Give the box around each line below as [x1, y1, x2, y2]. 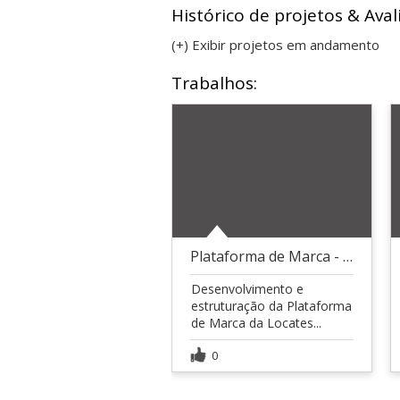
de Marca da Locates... [191, 313, 321, 331]
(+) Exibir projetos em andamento [171, 36, 379, 54]
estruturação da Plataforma [191, 296, 352, 314]
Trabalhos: [171, 71, 257, 95]
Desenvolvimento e [191, 279, 304, 297]
